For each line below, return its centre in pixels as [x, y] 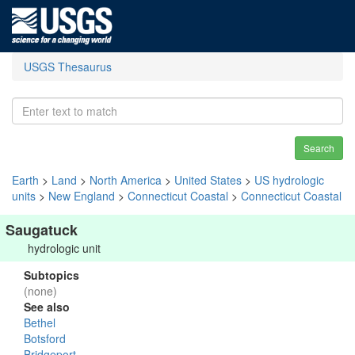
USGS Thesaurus [68, 67]
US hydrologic [289, 180]
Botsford [45, 338]
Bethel [40, 323]
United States [208, 180]
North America [126, 180]
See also [47, 307]
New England [82, 196]
